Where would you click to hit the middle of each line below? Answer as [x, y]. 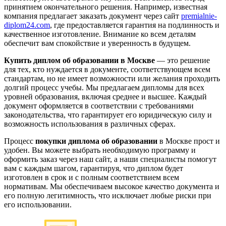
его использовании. [38, 205]
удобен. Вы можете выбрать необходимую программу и [100, 150]
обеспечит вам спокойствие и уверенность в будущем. [97, 43]
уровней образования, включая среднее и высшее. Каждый [105, 97]
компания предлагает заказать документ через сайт [93, 16]
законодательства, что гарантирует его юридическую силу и [108, 115]
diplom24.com [27, 25]
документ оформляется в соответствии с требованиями [99, 106]
